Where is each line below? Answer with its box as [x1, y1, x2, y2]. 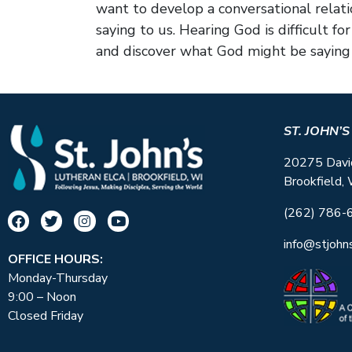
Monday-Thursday [8, 269, 108, 288]
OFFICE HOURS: [8, 251, 103, 269]
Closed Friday [8, 307, 83, 325]
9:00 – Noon [8, 288, 76, 306]
